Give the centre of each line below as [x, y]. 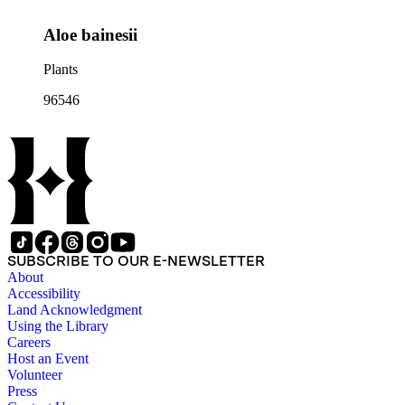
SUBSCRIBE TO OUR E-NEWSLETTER [136, 261]
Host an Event [48, 359]
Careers [29, 343]
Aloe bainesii [90, 34]
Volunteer [35, 375]
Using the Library [58, 326]
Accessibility [44, 294]
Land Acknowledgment [75, 310]
